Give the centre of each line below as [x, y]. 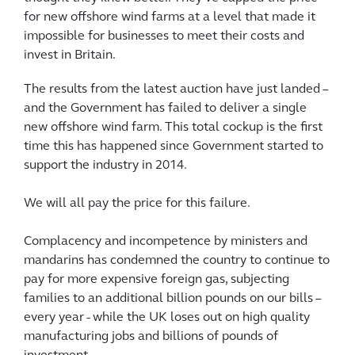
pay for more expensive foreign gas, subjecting [157, 279]
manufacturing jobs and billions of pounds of [151, 336]
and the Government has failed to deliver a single [165, 108]
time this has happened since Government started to [174, 146]
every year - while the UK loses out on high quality [167, 317]
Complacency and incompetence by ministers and [166, 241]
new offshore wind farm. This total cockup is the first [173, 127]
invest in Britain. [70, 55]
